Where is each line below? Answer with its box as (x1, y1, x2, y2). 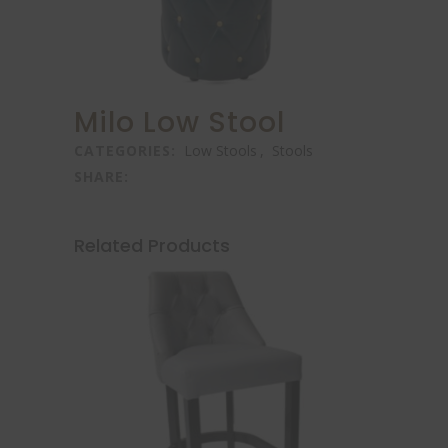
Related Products (74, 232, 230, 258)
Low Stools (184, 141, 257, 161)
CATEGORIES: (74, 141, 181, 161)
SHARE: (74, 166, 129, 186)
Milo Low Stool (74, 103, 285, 143)
